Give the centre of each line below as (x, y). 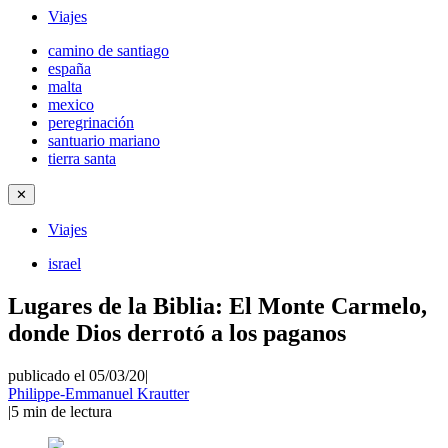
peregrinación (91, 122)
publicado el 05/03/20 (76, 375)
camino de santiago (108, 50)
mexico (71, 104)
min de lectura (67, 411)
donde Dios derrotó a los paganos (177, 332)
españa (69, 68)
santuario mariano (104, 140)
